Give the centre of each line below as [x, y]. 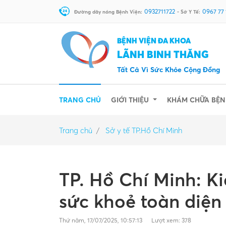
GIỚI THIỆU [131, 100]
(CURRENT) [119, 99]
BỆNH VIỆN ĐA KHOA [154, 40]
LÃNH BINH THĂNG [163, 54]
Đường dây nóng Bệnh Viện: [108, 12]
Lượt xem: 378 [171, 220]
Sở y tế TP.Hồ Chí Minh [144, 130]
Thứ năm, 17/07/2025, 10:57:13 [101, 220]
